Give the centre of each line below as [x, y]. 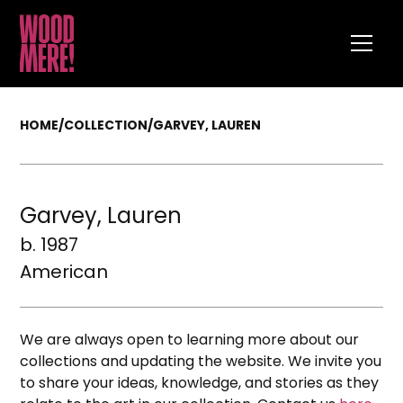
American [64, 272]
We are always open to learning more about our [190, 340]
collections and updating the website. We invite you [201, 361]
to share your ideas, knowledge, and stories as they [200, 383]
